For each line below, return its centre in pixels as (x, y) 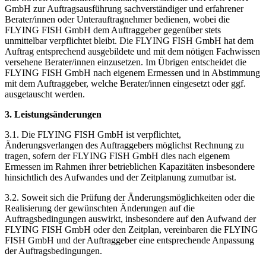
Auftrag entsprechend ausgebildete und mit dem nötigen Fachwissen (132, 51)
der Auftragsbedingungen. (53, 251)
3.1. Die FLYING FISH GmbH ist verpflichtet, (93, 134)
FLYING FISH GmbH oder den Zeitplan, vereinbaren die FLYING (132, 229)
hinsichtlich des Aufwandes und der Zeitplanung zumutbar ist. (121, 177)
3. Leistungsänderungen (53, 114)
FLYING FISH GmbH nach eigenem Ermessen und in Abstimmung (132, 72)
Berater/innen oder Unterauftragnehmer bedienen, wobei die (117, 19)
